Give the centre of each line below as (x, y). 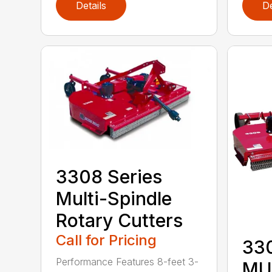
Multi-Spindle (114, 199)
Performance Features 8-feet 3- (127, 262)
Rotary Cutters (120, 221)
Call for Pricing (107, 240)
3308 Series (109, 177)
